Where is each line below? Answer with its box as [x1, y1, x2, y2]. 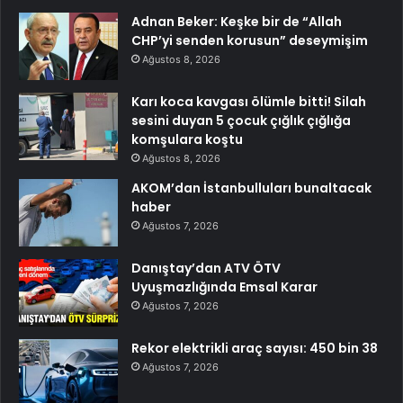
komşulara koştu [131, 130, 243, 148]
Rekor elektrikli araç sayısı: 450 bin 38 [131, 338, 378, 357]
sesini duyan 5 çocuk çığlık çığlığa [131, 111, 351, 130]
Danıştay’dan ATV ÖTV [131, 258, 281, 277]
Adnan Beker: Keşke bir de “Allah [131, 12, 342, 31]
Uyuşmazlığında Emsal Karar [131, 277, 318, 296]
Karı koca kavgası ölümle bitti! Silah [131, 92, 366, 111]
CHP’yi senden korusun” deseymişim [131, 31, 368, 49]
